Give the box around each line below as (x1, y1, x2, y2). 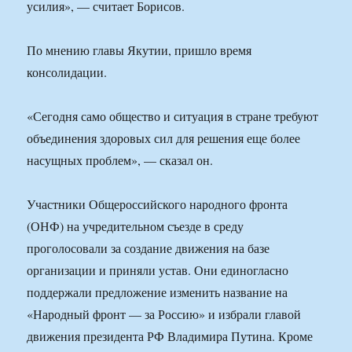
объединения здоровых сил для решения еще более (27, 130, 301, 147)
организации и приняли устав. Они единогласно (27, 262, 289, 279)
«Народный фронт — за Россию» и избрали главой (27, 306, 302, 323)
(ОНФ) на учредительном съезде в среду (27, 218, 244, 235)
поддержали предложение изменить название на (27, 284, 288, 301)
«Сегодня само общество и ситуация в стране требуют (27, 108, 319, 125)
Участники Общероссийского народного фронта (27, 196, 288, 213)
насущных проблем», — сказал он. (27, 152, 214, 169)
